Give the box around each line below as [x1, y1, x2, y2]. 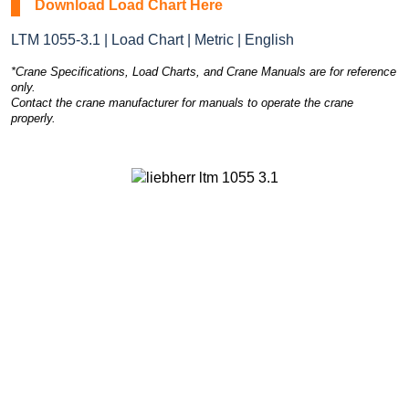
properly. [11, 110, 56, 125]
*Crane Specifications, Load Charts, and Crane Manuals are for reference [11, 64, 396, 79]
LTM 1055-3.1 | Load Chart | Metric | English [11, 31, 294, 47]
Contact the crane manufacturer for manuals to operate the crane [11, 95, 353, 110]
